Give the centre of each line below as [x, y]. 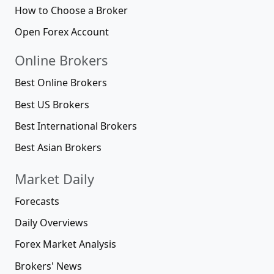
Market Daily [54, 179]
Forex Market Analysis [65, 244]
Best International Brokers [76, 126]
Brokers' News [48, 266]
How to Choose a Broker [71, 11]
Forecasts [37, 201]
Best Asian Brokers [58, 147]
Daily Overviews [51, 223]
